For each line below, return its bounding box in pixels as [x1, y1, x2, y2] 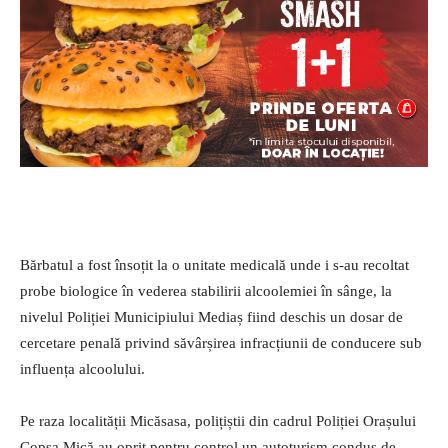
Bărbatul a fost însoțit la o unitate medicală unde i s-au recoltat [20, 256, 409, 273]
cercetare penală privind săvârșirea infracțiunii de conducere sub [20, 334, 422, 351]
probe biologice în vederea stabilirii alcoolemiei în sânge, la [20, 282, 392, 299]
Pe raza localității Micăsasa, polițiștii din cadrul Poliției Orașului [20, 412, 416, 429]
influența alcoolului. [20, 360, 145, 377]
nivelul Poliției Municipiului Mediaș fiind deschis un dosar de [20, 308, 403, 325]
